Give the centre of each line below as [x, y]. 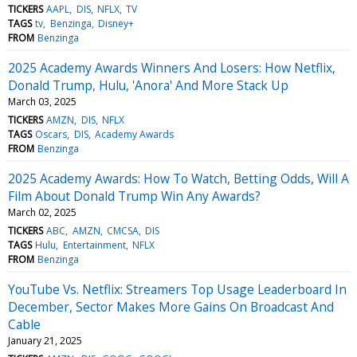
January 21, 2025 [45, 340]
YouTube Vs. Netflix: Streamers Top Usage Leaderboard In [177, 289]
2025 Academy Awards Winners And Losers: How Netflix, [172, 67]
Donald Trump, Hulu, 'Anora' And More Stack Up [148, 85]
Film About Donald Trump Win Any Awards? [134, 196]
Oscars [51, 134]
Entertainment [94, 245]
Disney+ [116, 23]
